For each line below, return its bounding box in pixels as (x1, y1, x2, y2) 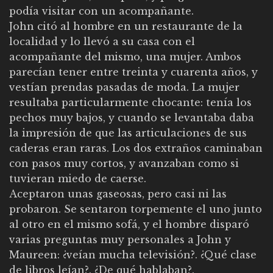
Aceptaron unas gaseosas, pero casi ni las (9, 187, 227, 200)
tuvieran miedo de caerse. (9, 172, 146, 185)
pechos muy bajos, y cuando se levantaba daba (9, 111, 254, 124)
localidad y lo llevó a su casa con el (9, 35, 195, 48)
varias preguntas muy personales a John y (9, 233, 231, 246)
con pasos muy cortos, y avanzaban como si (9, 157, 239, 169)
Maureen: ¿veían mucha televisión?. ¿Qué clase (9, 248, 257, 261)
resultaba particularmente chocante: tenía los (9, 96, 252, 108)
